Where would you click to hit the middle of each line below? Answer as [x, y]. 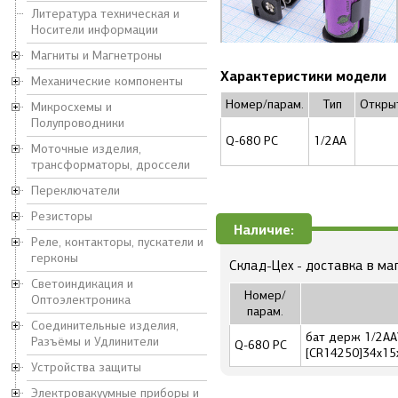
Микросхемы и [72, 107]
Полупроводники [78, 123]
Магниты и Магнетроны [96, 56]
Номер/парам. [265, 104]
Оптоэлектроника [81, 300]
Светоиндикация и [82, 284]
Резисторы [62, 216]
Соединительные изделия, [105, 326]
